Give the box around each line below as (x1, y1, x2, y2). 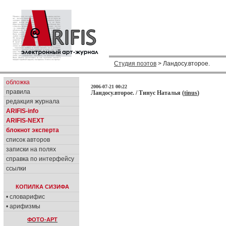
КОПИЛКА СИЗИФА (16, 184, 69, 190)
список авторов (6, 136, 50, 143)
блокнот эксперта (6, 127, 59, 134)
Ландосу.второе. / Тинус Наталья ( (91, 89, 184, 96)
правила (6, 88, 30, 95)
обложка (6, 79, 30, 86)
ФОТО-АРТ (27, 216, 58, 222)
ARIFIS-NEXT (6, 117, 44, 124)
